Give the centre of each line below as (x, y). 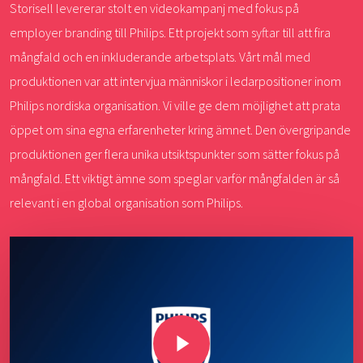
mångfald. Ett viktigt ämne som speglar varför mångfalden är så (175, 178)
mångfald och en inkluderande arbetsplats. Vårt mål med (160, 56)
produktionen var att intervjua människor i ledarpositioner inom (176, 81)
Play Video (167, 315)
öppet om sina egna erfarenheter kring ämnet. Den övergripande (181, 129)
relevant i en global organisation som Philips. (127, 202)
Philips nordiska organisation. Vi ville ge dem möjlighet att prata (175, 105)
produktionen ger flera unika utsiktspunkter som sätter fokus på (175, 154)
